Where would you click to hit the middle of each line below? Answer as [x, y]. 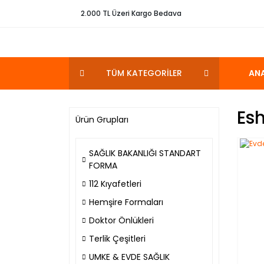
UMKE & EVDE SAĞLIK [129, 257]
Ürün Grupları [102, 120]
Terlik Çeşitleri [117, 239]
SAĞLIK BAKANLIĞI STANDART [145, 153]
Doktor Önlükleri [121, 220]
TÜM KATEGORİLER [144, 73]
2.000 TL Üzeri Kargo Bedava [131, 13]
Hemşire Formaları [126, 202]
